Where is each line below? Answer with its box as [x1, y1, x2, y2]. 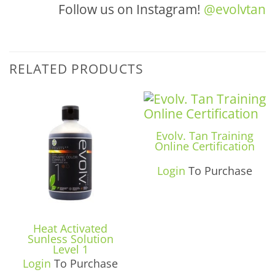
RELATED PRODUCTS [9, 60, 144, 77]
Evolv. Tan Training [156, 128, 254, 144]
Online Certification [155, 139, 255, 154]
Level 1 [52, 242, 88, 257]
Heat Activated [33, 221, 107, 236]
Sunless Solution [27, 231, 114, 247]
